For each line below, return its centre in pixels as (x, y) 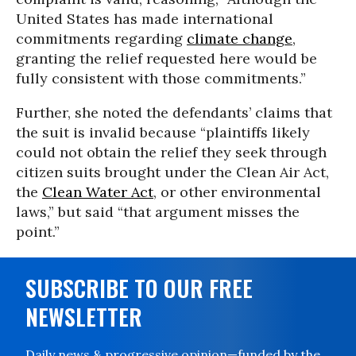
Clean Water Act (98, 192)
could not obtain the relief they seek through (171, 152)
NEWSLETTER (84, 317)
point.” (38, 232)
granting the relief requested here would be (166, 58)
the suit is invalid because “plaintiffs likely (163, 132)
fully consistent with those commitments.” (161, 78)
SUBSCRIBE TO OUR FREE (139, 288)
